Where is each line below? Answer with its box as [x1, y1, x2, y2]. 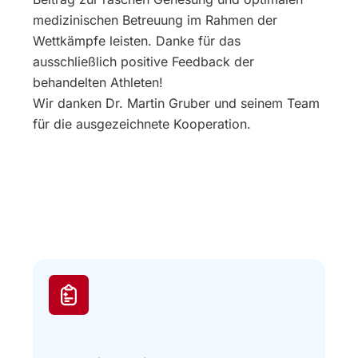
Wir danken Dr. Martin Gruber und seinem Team [33, 95, 320, 112]
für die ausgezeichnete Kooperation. [33, 116, 252, 133]
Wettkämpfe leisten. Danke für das [33, 33, 241, 50]
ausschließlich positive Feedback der [33, 54, 255, 70]
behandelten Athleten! [33, 74, 164, 91]
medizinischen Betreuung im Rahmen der [33, 12, 278, 29]
